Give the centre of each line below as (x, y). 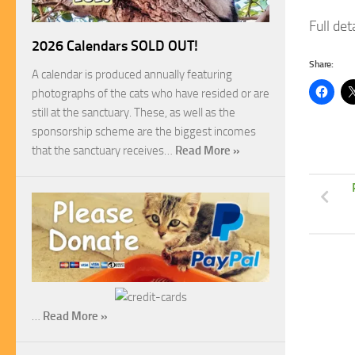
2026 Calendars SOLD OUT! (115, 46)
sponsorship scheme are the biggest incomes (144, 132)
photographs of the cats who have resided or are (151, 94)
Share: (321, 64)
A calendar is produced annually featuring (132, 75)
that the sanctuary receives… (103, 151)
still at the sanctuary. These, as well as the (134, 113)
